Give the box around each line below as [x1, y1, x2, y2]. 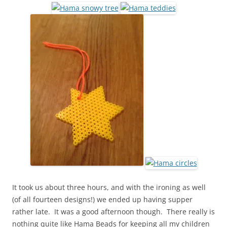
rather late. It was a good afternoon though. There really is [12, 207, 215, 217]
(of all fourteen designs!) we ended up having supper [12, 195, 193, 205]
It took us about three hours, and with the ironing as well [12, 182, 206, 193]
